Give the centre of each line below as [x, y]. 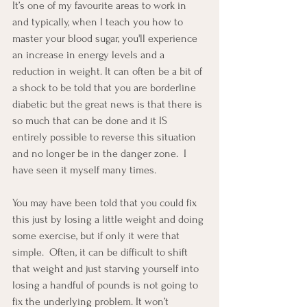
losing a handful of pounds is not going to [107, 285]
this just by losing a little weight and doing [109, 220]
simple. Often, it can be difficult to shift [101, 253]
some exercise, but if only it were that [97, 236]
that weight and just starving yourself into [107, 269]
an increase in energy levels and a [90, 55]
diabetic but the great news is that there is [109, 105]
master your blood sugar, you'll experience [106, 39]
